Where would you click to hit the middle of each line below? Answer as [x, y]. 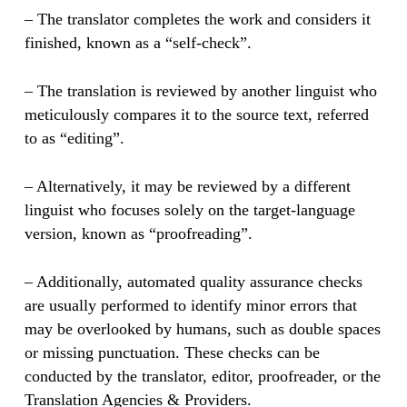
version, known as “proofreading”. [138, 233]
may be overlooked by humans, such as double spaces [202, 328]
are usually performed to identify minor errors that [190, 305]
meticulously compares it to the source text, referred [196, 114]
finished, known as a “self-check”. [138, 42]
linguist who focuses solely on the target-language [189, 209]
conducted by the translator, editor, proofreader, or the [202, 376]
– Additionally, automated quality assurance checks [193, 281]
